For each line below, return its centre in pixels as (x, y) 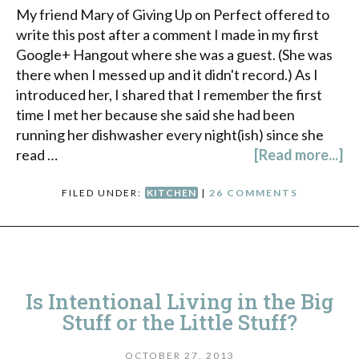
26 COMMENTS (253, 192)
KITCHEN (171, 192)
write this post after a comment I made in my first (167, 34)
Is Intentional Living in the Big (179, 301)
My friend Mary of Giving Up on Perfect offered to (173, 14)
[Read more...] (298, 154)
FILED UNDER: (103, 192)
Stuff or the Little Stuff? (179, 322)
